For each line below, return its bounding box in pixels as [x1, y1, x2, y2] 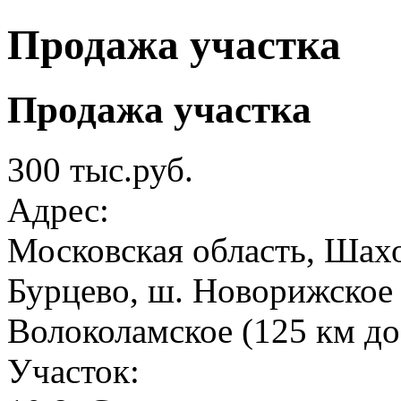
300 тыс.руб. [7, 150, 193, 190]
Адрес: [7, 191, 118, 230]
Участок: [7, 352, 149, 391]
